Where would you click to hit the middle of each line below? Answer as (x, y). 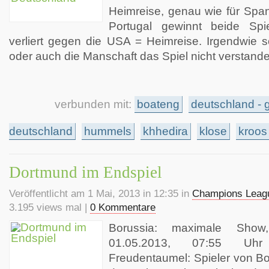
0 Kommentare (123, 207)
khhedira (165, 131)
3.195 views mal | (50, 207)
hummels (108, 131)
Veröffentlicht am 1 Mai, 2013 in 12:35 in (101, 194)
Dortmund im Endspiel (86, 172)
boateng (158, 104)
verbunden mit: (95, 104)
